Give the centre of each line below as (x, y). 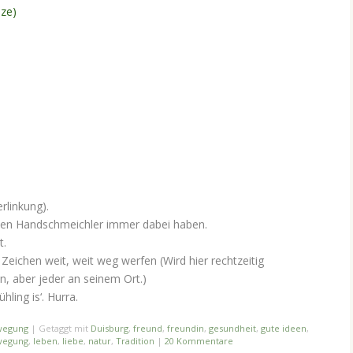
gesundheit (232, 329)
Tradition (135, 341)
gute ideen (284, 329)
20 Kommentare (199, 341)
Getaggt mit (65, 329)
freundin (186, 329)
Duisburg (110, 329)
